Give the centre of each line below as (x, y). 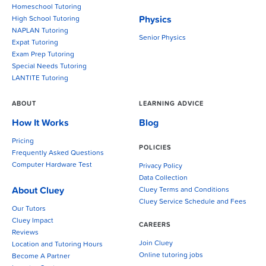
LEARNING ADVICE (171, 104)
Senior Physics (162, 38)
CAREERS (155, 225)
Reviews (25, 233)
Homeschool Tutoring (47, 7)
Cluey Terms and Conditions (184, 190)
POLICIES (155, 148)
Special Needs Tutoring (49, 67)
